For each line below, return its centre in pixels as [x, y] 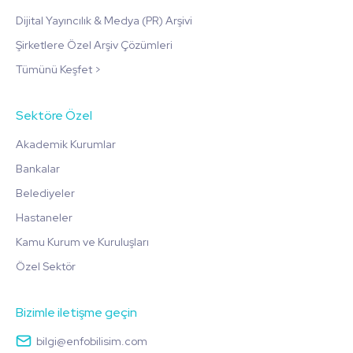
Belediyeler [45, 193]
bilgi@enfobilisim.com [92, 341]
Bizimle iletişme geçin [76, 313]
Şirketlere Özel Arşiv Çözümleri [94, 45]
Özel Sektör [46, 267]
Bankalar [38, 169]
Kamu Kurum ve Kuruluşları [82, 242]
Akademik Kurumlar [66, 145]
